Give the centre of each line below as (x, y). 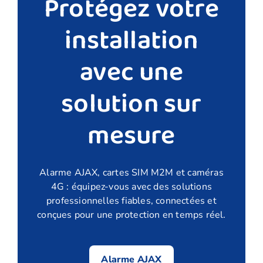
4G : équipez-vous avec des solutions (131, 186)
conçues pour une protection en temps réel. (131, 215)
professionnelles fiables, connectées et (131, 200)
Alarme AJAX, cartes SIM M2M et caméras (131, 172)
